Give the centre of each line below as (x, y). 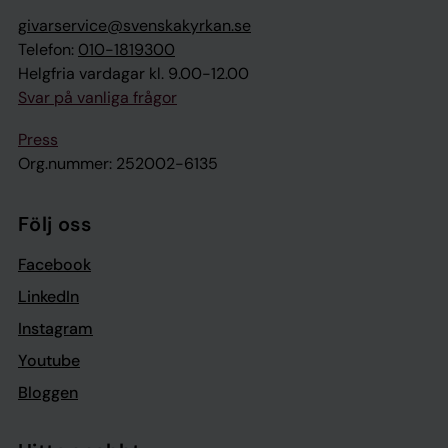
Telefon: (48, 49)
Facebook (54, 264)
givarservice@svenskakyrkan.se (134, 25)
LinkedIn (48, 296)
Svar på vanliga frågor (97, 97)
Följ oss (55, 224)
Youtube (49, 360)
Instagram (55, 328)
